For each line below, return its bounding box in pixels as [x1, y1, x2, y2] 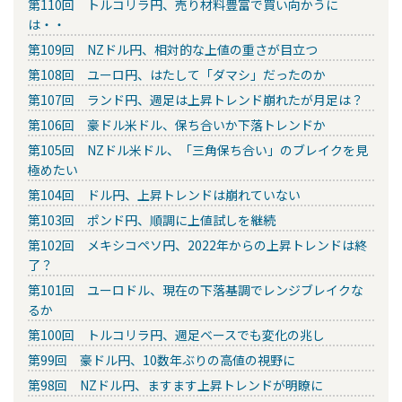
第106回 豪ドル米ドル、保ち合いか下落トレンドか [28, 116, 326, 135]
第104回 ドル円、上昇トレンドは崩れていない [28, 186, 301, 205]
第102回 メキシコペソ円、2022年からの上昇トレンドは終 [28, 236, 367, 255]
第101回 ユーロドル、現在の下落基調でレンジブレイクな [28, 281, 363, 300]
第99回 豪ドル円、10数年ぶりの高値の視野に [28, 351, 295, 370]
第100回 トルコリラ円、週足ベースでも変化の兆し [28, 326, 325, 345]
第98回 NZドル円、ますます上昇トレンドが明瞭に [28, 376, 323, 395]
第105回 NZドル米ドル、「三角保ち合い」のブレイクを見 [28, 141, 368, 160]
